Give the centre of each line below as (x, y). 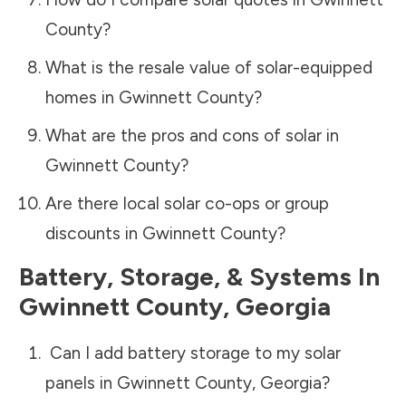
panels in (81, 382)
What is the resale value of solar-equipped (208, 67)
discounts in (93, 233)
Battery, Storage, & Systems (185, 276)
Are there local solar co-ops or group (187, 203)
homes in (82, 97)
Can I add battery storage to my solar (193, 353)
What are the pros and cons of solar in (192, 135)
